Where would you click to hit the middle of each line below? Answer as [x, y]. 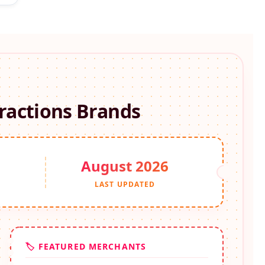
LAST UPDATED [125, 185]
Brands [109, 111]
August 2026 [125, 166]
